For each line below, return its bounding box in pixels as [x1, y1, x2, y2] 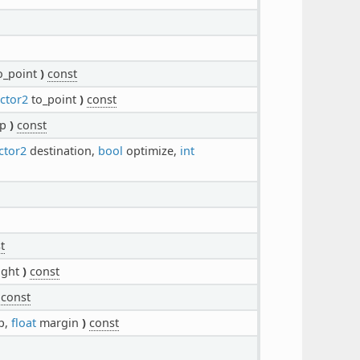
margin [35, 314, 82, 330]
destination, [26, 142, 98, 158]
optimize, [122, 142, 180, 158]
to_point [27, 91, 80, 107]
